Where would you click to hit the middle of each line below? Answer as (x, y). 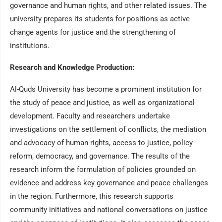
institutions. (30, 46)
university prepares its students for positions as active (100, 19)
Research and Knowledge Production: (72, 67)
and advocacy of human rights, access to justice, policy (101, 143)
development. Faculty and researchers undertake (90, 116)
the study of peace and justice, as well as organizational (102, 103)
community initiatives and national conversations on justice (109, 210)
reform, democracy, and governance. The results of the (100, 156)
